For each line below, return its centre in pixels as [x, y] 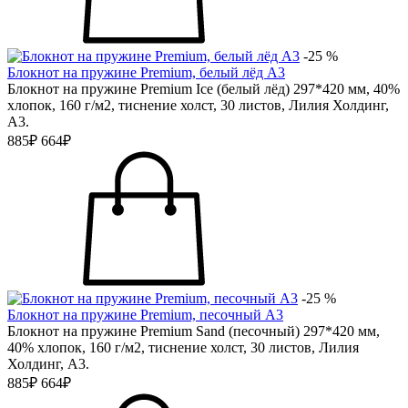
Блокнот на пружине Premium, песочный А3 [145, 315]
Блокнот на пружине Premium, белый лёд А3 [146, 72]
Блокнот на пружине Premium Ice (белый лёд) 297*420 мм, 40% [204, 89]
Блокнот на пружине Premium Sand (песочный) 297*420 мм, [194, 331]
